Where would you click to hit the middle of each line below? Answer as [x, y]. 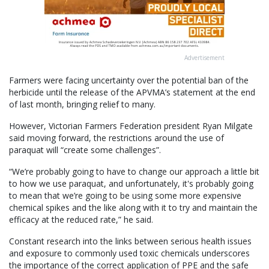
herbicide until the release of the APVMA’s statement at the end [132, 92]
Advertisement [204, 58]
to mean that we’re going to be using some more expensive [125, 196]
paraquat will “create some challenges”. [85, 150]
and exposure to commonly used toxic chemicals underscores [129, 253]
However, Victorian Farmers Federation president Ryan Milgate [131, 126]
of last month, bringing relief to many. [82, 104]
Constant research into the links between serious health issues [130, 241]
